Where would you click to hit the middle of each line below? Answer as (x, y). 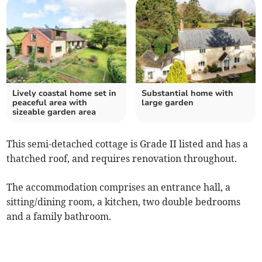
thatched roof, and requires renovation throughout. (123, 159)
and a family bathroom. (60, 217)
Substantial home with (187, 94)
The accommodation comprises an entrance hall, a (119, 187)
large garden (168, 103)
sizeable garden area (54, 112)
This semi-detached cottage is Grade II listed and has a (127, 144)
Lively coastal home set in (65, 94)
